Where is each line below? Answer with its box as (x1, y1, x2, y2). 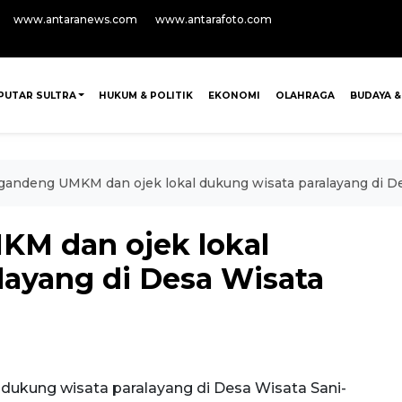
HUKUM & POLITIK (99, 89, 194, 101)
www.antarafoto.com (155, 13, 272, 26)
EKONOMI (208, 89, 261, 101)
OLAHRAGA (275, 89, 335, 101)
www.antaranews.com (13, 13, 137, 26)
